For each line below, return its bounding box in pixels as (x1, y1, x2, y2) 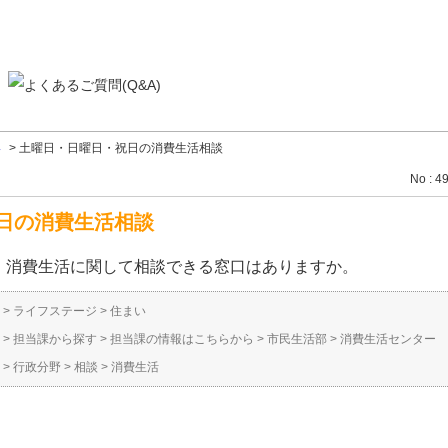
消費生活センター (340, 332, 436, 346)
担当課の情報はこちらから (110, 332, 254, 346)
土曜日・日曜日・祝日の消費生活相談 (19, 141, 223, 155)
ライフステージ (13, 304, 97, 318)
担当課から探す (13, 332, 97, 346)
